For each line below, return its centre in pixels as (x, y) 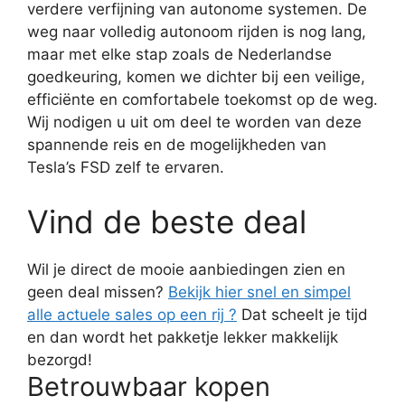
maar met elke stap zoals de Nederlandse (179, 54)
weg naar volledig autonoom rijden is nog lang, (197, 32)
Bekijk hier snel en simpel (259, 292)
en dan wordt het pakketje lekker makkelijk (183, 337)
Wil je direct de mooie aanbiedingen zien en (186, 269)
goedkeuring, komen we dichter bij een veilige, (196, 77)
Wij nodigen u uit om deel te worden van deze (194, 122)
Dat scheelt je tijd (302, 314)
